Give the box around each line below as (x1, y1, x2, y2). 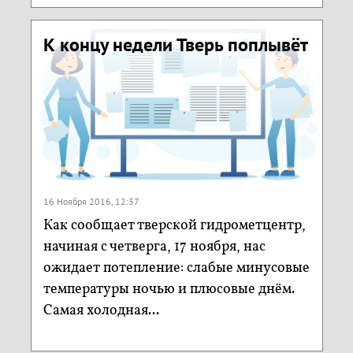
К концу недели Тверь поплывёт (43, 32, 308, 57)
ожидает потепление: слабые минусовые (43, 258, 310, 279)
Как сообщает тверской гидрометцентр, (43, 216, 306, 236)
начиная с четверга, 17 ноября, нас (43, 237, 266, 258)
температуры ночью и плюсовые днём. (43, 280, 295, 300)
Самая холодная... (43, 301, 159, 321)
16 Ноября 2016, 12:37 (43, 195, 139, 208)
